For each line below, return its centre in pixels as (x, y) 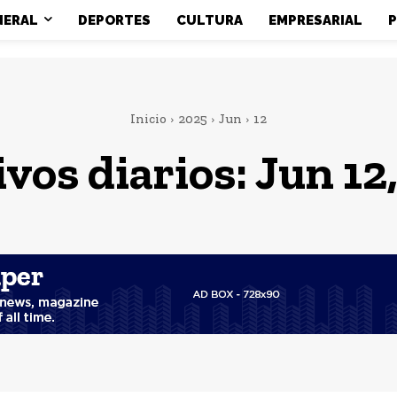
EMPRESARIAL (315, 20)
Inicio (148, 119)
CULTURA (209, 20)
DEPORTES (114, 20)
